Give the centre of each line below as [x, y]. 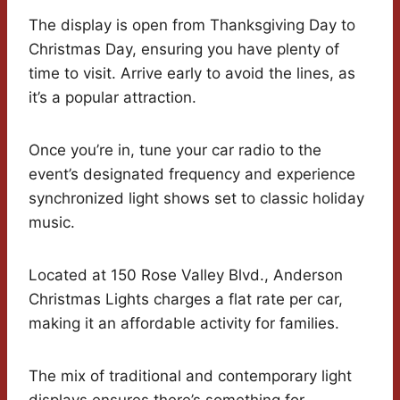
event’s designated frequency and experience [192, 175]
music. [52, 223]
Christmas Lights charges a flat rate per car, [186, 300]
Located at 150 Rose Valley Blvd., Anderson [186, 275]
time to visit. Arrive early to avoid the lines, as [192, 74]
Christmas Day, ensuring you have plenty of [184, 50]
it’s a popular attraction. [112, 98]
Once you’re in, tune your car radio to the [175, 150]
